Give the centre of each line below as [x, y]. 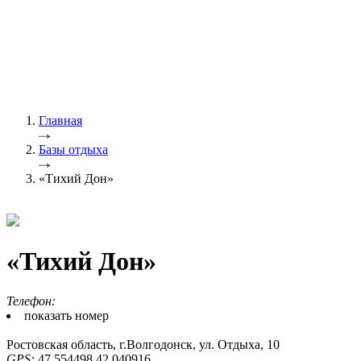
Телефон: [31, 301]
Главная [60, 120]
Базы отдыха [73, 149]
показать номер [66, 315]
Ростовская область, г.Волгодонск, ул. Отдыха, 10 [143, 344]
